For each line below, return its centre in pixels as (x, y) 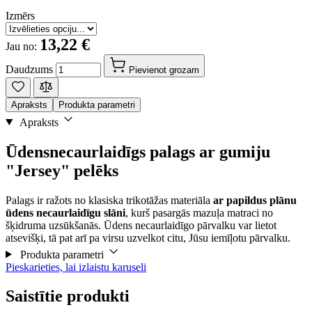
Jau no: (23, 46)
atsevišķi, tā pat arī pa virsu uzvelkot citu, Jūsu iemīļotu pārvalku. (148, 237)
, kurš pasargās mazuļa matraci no (199, 212)
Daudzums (29, 69)
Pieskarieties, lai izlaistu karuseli (76, 267)
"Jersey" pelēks (62, 170)
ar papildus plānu (255, 200)
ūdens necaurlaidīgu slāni (65, 212)
